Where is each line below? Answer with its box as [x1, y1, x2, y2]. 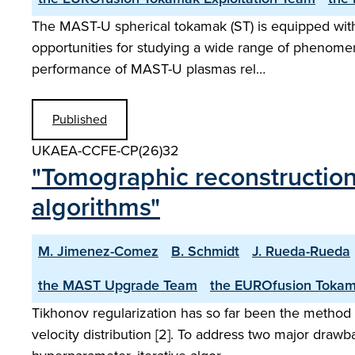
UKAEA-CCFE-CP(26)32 [32, 140, 179, 161]
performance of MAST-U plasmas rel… [32, 59, 265, 79]
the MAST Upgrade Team [38, 275, 197, 296]
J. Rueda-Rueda [252, 241, 350, 261]
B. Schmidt [171, 241, 239, 261]
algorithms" [32, 188, 160, 226]
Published [52, 110, 107, 128]
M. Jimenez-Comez [38, 241, 158, 261]
